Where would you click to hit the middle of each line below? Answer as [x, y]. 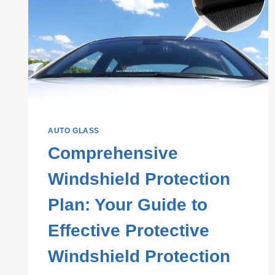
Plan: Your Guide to [128, 205]
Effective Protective [129, 231]
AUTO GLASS [74, 131]
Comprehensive [113, 153]
